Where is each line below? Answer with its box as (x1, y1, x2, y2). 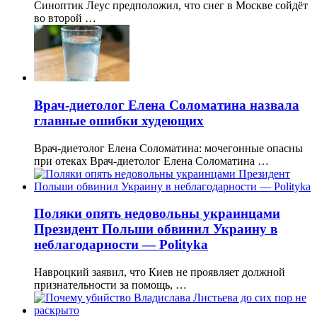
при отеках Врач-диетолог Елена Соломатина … (34, 154, 269, 167)
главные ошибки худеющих (34, 113, 204, 128)
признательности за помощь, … (34, 279, 187, 292)
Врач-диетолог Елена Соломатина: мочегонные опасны (34, 142, 303, 154)
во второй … (34, 12, 96, 25)
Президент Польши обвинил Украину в (34, 221, 277, 237)
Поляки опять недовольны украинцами (34, 206, 280, 221)
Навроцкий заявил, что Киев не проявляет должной (34, 266, 285, 279)
